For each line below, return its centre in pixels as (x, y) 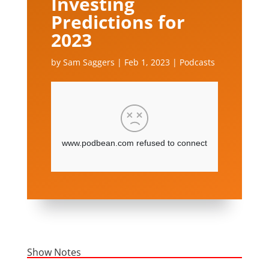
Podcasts (197, 62)
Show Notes (54, 252)
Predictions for (118, 22)
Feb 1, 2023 (147, 62)
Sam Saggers (89, 62)
